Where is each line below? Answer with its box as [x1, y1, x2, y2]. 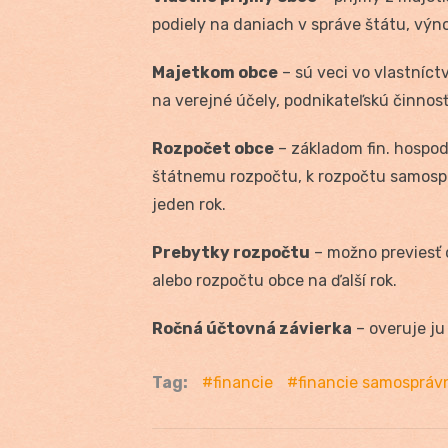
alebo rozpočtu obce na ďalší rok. [152, 270, 397, 290]
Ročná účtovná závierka [152, 318, 352, 338]
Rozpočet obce [152, 138, 274, 158]
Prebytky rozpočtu [152, 242, 310, 262]
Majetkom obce [152, 62, 278, 82]
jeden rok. [152, 194, 226, 214]
